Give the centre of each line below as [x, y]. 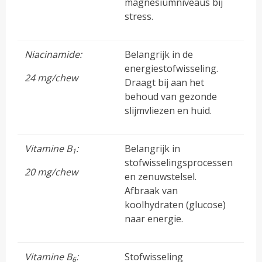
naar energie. [154, 218]
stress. [139, 16]
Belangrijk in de [159, 54]
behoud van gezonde [171, 96]
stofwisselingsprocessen [179, 162]
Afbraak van [151, 190]
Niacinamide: [54, 54]
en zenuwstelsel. [161, 176]
